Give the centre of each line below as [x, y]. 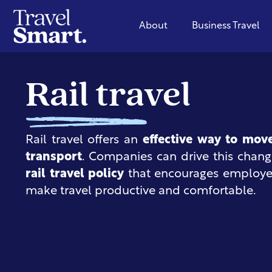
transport [54, 158]
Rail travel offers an [84, 141]
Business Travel [226, 26]
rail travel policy [75, 175]
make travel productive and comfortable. [141, 192]
